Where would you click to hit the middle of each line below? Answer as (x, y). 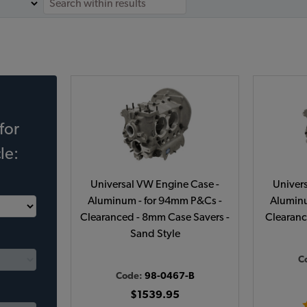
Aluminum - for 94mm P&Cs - (155, 201)
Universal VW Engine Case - (155, 184)
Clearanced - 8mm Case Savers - (155, 217)
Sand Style (155, 234)
